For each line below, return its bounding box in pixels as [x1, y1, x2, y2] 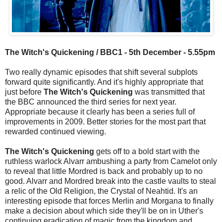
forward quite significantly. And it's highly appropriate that [5, 78, 203, 87]
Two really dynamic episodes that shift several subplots [5, 68, 198, 77]
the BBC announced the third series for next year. [5, 98, 176, 107]
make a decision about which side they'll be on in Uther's [5, 207, 203, 216]
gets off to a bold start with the [94, 147, 200, 156]
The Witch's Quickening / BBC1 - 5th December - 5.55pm [5, 48, 215, 57]
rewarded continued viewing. [5, 127, 106, 136]
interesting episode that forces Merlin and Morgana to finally [5, 197, 214, 206]
